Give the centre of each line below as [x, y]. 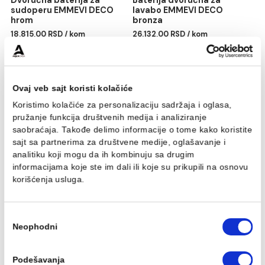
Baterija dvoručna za [196, 118]
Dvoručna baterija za [62, 118]
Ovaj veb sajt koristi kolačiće [81, 216]
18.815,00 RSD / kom [53, 156]
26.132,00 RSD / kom [189, 156]
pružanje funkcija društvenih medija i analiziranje [122, 248]
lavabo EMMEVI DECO [198, 129]
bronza [164, 140]
